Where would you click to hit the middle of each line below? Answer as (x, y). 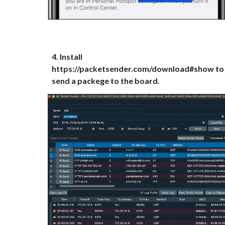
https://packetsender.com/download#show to (138, 69)
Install (71, 57)
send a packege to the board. (105, 81)
